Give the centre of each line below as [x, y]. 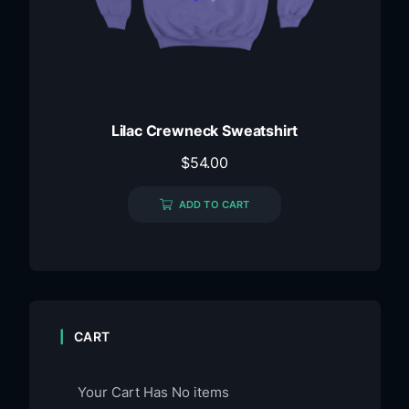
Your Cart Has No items [153, 392]
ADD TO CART [214, 204]
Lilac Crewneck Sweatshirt [204, 130]
